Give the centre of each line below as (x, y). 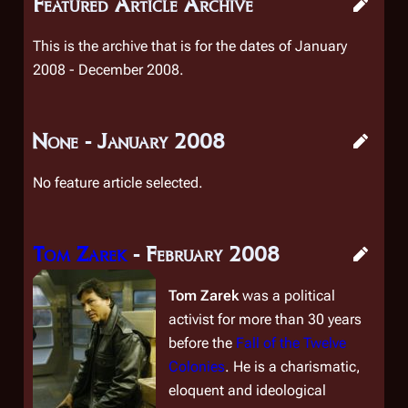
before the (203, 343)
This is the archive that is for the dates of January (190, 46)
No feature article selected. (118, 183)
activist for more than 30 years (265, 319)
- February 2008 (203, 254)
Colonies (197, 367)
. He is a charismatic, (293, 367)
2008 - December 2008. (108, 70)
